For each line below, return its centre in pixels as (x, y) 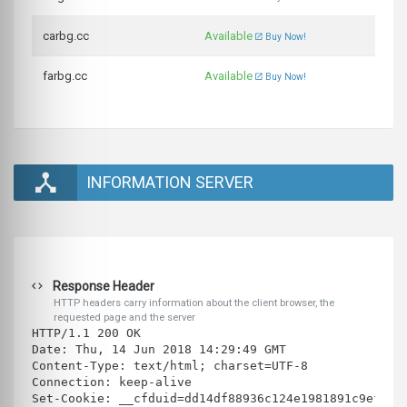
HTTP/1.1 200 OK (86, 333)
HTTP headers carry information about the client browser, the (194, 303)
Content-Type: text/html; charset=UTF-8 (170, 366)
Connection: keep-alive (112, 382)
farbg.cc (65, 76)
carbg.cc (66, 36)
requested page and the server (124, 318)
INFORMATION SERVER (170, 183)
